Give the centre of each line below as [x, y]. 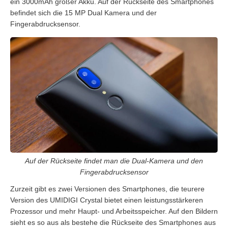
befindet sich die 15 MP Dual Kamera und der [83, 12]
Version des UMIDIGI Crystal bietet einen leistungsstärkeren [107, 200]
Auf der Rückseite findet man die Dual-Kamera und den [114, 161]
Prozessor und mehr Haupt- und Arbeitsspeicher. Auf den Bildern [114, 211]
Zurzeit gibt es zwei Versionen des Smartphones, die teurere [107, 189]
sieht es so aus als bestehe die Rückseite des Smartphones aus [113, 222]
